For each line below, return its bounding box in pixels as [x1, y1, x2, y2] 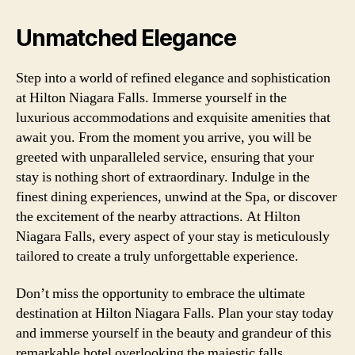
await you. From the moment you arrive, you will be [16, 128, 311, 147]
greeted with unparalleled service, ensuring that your [16, 147, 314, 166]
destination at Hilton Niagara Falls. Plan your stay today [16, 304, 334, 323]
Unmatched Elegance [16, 24, 237, 52]
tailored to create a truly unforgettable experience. [16, 246, 299, 265]
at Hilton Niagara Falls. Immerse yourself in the [16, 88, 287, 107]
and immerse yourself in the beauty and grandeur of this [16, 324, 331, 342]
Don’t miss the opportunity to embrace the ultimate [16, 284, 305, 303]
